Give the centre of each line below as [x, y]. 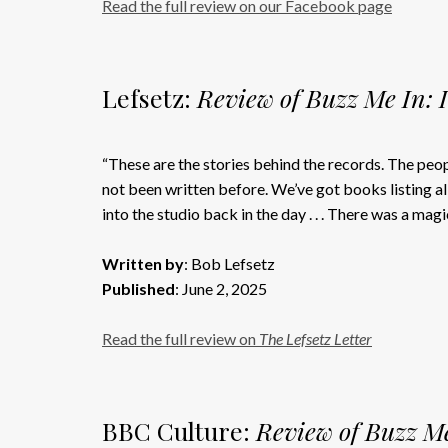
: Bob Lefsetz [229, 263]
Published [138, 288]
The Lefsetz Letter [315, 338]
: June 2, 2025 [221, 288]
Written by [143, 263]
